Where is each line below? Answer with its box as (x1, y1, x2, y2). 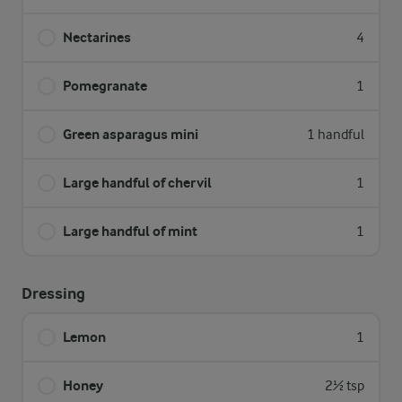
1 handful (307, 127, 364, 143)
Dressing (22, 284, 85, 303)
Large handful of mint (63, 223, 197, 240)
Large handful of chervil (63, 174, 212, 191)
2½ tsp (325, 378, 364, 394)
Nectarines (63, 29, 131, 46)
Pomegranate (63, 77, 147, 94)
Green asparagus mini (63, 126, 198, 143)
